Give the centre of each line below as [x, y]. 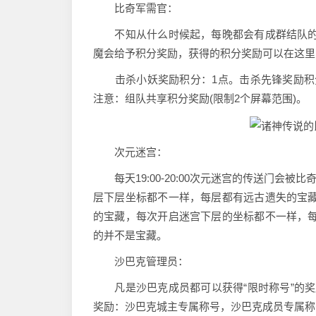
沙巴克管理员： [141, 261]
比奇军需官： [135, 8]
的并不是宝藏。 [130, 235]
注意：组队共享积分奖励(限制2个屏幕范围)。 [200, 98]
